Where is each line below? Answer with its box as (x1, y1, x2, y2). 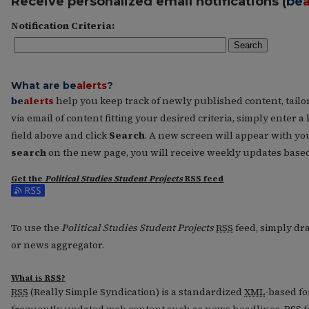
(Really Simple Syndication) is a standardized (28, 285, 244, 299)
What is (11, 272, 45, 284)
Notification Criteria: (11, 18, 114, 32)
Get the (11, 173, 45, 185)
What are (11, 79, 63, 92)
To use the (11, 221, 61, 235)
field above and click (11, 128, 109, 142)
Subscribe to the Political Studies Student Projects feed (11, 186, 268, 200)
